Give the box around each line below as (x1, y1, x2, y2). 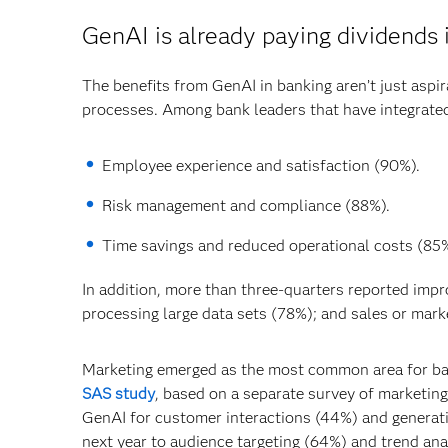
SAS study (82, 384, 155, 404)
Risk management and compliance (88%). (102, 196, 390, 216)
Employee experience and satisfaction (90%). (102, 156, 420, 176)
